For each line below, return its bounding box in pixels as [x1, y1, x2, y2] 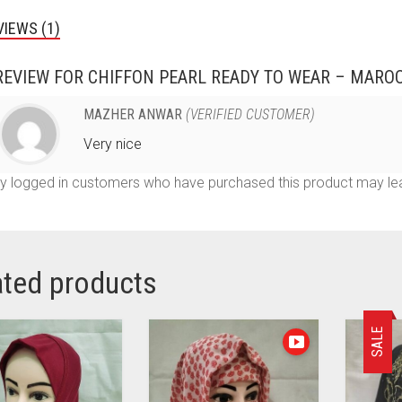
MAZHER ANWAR [83, 105, 186, 123]
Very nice [83, 135, 142, 153]
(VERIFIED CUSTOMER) [185, 105, 315, 123]
